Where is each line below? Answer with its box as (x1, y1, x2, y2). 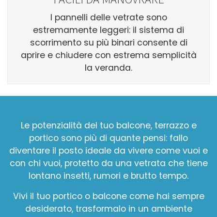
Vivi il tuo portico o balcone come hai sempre (13, 190, 204, 202)
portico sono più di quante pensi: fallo (29, 132, 188, 144)
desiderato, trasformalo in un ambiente (25, 202, 192, 215)
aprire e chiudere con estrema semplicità (20, 49, 197, 61)
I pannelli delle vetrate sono (50, 11, 167, 23)
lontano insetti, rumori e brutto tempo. (29, 170, 188, 182)
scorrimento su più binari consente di (30, 36, 187, 48)
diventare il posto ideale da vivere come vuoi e (9, 144, 208, 156)
